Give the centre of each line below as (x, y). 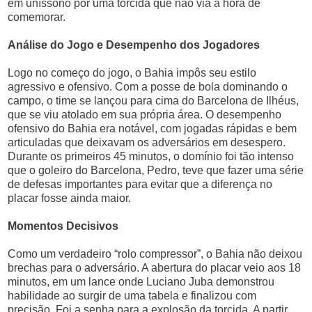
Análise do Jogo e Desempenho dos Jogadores (134, 45)
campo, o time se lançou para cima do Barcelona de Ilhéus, (154, 101)
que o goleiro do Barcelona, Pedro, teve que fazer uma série (156, 170)
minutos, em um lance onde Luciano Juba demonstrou (141, 282)
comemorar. (37, 17)
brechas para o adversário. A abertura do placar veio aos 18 (155, 268)
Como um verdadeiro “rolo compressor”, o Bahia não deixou (155, 254)
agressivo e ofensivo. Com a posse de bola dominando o (148, 87)
